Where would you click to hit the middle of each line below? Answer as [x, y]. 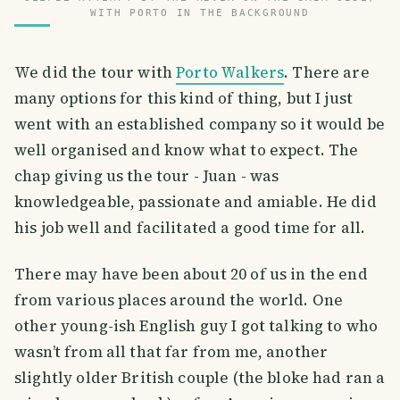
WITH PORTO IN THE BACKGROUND [200, 12]
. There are [327, 72]
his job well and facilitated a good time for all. [192, 227]
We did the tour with [96, 72]
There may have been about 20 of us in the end [191, 274]
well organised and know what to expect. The [187, 150]
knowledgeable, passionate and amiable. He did [196, 201]
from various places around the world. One [179, 300]
